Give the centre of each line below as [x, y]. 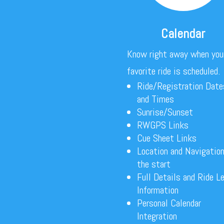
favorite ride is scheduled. [173, 71]
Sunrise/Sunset [165, 112]
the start [153, 164]
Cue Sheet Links [166, 138]
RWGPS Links [162, 125]
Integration [157, 216]
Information [157, 190]
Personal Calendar [169, 203]
